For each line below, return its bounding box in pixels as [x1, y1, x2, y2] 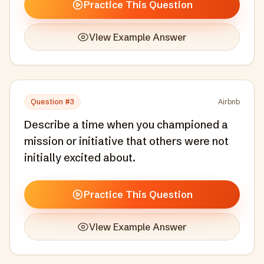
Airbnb [218, 97, 240, 106]
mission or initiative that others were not [24, 134, 229, 148]
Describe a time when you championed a [24, 118, 228, 131]
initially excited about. [24, 151, 136, 164]
